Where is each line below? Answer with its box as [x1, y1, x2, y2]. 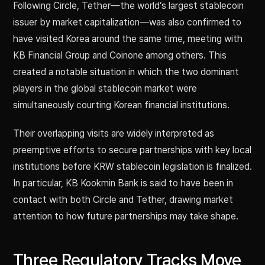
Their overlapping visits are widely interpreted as [13, 128, 214, 140]
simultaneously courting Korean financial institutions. [13, 99, 230, 111]
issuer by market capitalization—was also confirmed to [13, 17, 241, 28]
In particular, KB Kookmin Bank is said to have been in [13, 177, 233, 189]
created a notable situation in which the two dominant [13, 66, 239, 78]
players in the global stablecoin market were [13, 83, 197, 95]
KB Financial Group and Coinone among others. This [13, 50, 227, 62]
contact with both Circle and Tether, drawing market [13, 194, 233, 206]
